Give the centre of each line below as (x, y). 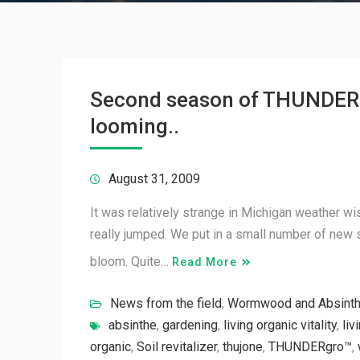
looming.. (135, 126)
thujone (243, 347)
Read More (205, 262)
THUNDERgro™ (310, 347)
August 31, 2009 (154, 179)
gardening (190, 325)
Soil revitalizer (177, 347)
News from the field (166, 303)
